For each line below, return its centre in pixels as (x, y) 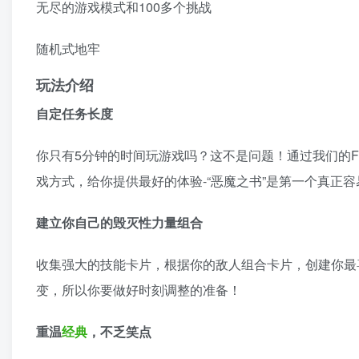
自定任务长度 (75, 113)
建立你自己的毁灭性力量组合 (119, 222)
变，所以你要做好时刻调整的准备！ (139, 290)
